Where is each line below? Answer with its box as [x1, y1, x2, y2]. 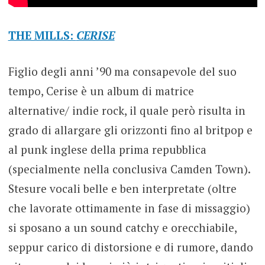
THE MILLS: [8, 27, 76, 43]
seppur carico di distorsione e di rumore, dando [8, 240, 253, 255]
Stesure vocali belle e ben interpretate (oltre [8, 181, 237, 196]
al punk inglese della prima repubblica [8, 142, 206, 157]
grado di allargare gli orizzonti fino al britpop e [8, 122, 253, 138]
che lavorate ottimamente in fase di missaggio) [8, 201, 250, 216]
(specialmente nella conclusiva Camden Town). [8, 161, 250, 177]
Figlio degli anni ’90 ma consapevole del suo [8, 64, 237, 79]
